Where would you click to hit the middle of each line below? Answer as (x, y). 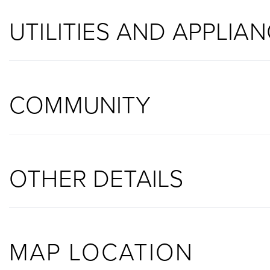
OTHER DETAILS (96, 177)
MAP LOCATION (101, 251)
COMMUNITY (80, 104)
